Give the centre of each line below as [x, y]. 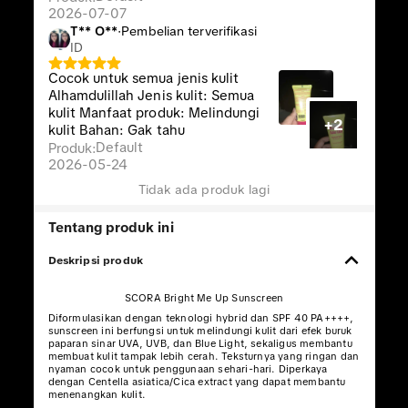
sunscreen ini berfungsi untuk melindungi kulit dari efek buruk [200, 331]
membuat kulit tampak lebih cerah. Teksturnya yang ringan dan [204, 356]
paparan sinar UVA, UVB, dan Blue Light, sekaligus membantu [200, 343]
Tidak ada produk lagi [204, 189]
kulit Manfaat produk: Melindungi [154, 113]
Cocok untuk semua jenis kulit [143, 78]
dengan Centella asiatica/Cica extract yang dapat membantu [197, 382]
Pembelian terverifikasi [189, 31]
